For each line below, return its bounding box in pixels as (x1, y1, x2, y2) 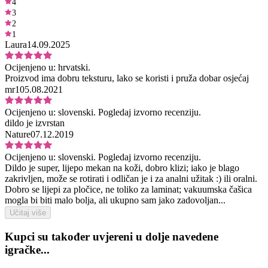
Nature (5, 129, 31, 139)
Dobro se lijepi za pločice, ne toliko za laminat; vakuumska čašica (5, 184, 252, 194)
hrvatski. (56, 62, 90, 72)
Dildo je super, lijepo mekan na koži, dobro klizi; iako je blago (5, 162, 239, 173)
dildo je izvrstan (5, 117, 65, 128)
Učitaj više (10, 208, 46, 217)
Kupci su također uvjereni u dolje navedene (5, 230, 218, 243)
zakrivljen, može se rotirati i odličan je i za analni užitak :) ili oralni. (5, 173, 257, 184)
